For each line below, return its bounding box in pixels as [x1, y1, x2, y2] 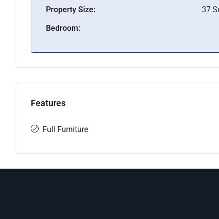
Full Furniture [43, 125, 88, 134]
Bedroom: [46, 23, 80, 33]
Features [31, 98, 66, 108]
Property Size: [46, 5, 95, 14]
